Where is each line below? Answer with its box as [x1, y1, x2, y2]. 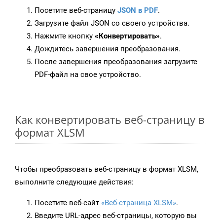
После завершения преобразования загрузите [35, 57, 197, 67]
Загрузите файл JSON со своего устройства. [35, 19, 189, 28]
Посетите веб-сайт [35, 198, 101, 208]
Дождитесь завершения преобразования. [35, 44, 181, 54]
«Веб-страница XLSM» [101, 198, 176, 208]
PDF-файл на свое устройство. [35, 70, 141, 79]
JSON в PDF [117, 6, 158, 15]
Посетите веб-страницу [35, 6, 117, 15]
